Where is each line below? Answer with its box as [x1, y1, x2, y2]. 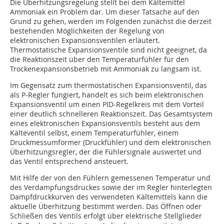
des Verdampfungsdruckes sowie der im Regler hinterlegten [10, 182, 212, 192]
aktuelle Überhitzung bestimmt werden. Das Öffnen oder [10, 201, 201, 211]
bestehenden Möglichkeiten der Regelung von [10, 26, 164, 36]
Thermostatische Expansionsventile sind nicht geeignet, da [10, 45, 207, 55]
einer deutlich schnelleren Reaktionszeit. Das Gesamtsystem [10, 109, 212, 119]
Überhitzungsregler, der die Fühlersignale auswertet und [10, 147, 201, 157]
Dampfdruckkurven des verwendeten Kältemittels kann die [10, 192, 207, 202]
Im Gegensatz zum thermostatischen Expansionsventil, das [10, 80, 207, 90]
